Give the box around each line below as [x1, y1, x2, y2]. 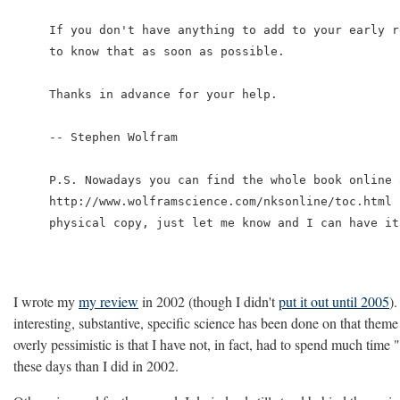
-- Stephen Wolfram [49, 130, 178, 144]
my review [79, 292, 138, 311]
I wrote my [13, 292, 79, 311]
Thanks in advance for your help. [49, 87, 278, 101]
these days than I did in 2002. [13, 356, 179, 375]
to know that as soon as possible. [49, 45, 285, 58]
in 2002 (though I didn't [138, 292, 279, 311]
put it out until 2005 [279, 292, 389, 311]
